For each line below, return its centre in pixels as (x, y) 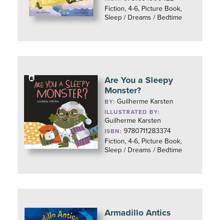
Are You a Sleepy (139, 80)
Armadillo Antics (138, 213)
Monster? (123, 90)
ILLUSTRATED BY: (132, 112)
